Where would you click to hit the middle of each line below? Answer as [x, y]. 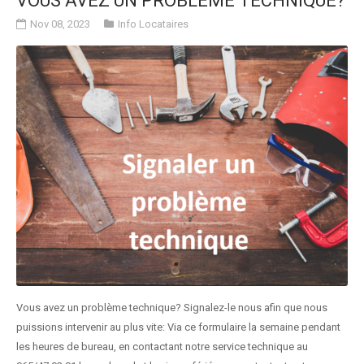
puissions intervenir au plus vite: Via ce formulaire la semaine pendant [178, 327]
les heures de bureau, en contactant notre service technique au [162, 347]
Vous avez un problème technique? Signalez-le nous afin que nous [172, 308]
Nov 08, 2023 [60, 24]
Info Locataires [153, 24]
